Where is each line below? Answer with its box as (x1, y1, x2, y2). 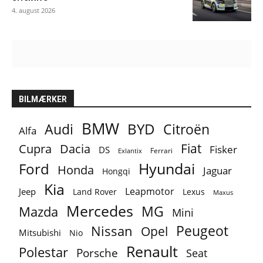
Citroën (163, 120, 210, 139)
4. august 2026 (12, 5, 55, 15)
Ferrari (150, 145, 173, 156)
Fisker (210, 142, 237, 156)
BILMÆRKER (19, 94, 67, 104)
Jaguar (203, 163, 232, 177)
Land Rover (73, 186, 117, 197)
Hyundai (139, 159, 195, 178)
